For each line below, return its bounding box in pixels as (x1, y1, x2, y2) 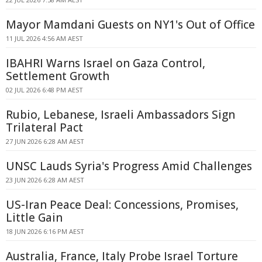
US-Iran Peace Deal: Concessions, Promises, (6, 197, 239, 212)
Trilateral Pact (6, 120, 83, 135)
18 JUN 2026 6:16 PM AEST (6, 227, 84, 236)
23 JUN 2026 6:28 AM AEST (6, 175, 84, 184)
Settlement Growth (6, 68, 109, 84)
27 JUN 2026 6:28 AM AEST (6, 137, 84, 146)
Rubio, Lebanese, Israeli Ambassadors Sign (6, 107, 235, 122)
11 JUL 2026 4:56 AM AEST (6, 34, 83, 43)
